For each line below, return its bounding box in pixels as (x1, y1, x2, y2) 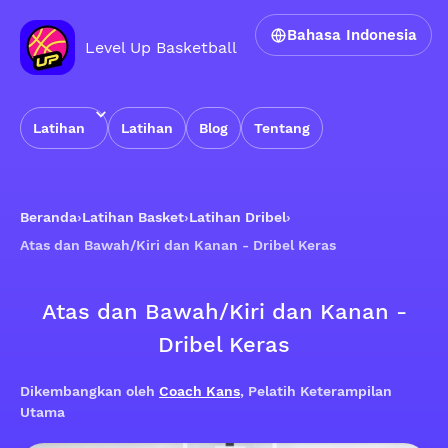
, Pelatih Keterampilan (240, 383, 392, 399)
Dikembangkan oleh (20, 383, 159, 399)
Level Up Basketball (85, 37, 237, 57)
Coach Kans (159, 383, 240, 399)
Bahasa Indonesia (287, 26, 417, 44)
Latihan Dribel (189, 209, 286, 225)
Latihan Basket (82, 209, 184, 225)
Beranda (20, 209, 77, 225)
